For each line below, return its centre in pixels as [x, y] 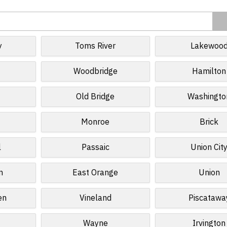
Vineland [95, 198]
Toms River [96, 46]
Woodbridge [95, 71]
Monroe [96, 122]
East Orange [96, 173]
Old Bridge [96, 97]
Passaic [95, 147]
